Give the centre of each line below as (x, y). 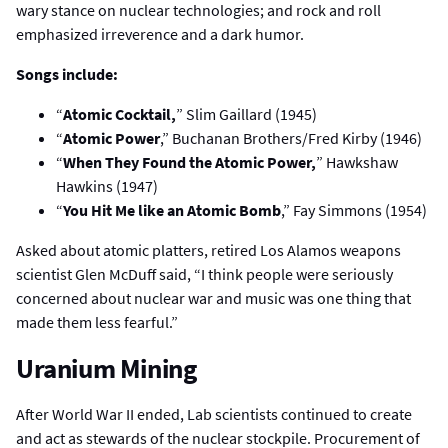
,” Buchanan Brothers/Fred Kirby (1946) (291, 138)
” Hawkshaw (357, 162)
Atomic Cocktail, (119, 114)
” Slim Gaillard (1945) (246, 114)
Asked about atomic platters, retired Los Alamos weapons (208, 250)
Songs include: (67, 73)
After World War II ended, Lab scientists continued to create (214, 414)
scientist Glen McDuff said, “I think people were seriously (204, 274)
